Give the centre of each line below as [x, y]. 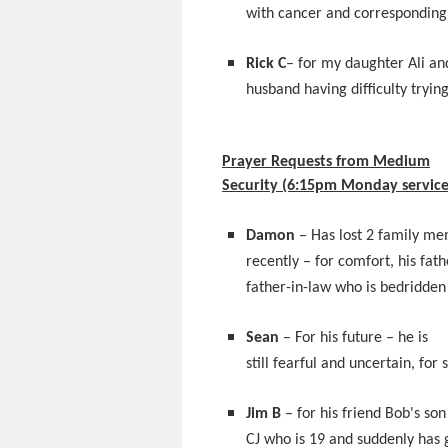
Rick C [266, 64]
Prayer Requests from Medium [326, 162]
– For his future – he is [353, 338]
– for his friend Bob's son [363, 414]
